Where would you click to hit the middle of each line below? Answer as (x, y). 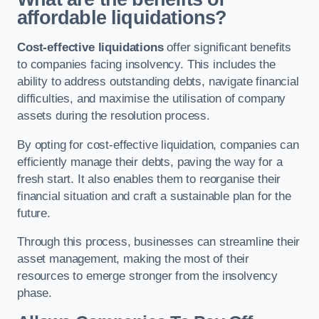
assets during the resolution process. (114, 116)
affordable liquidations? (122, 18)
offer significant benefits (228, 47)
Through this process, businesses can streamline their (159, 242)
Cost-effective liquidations (90, 47)
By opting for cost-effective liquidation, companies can (158, 145)
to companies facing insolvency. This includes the (146, 64)
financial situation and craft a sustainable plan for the (154, 196)
